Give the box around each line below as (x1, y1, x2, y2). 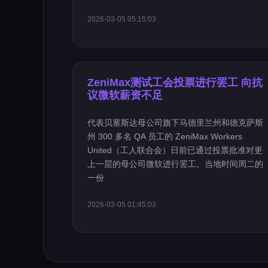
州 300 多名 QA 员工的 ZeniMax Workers (87, 132, 242, 141)
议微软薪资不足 (87, 89, 163, 101)
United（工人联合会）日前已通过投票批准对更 (87, 145, 263, 155)
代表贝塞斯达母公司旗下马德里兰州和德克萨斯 (87, 118, 263, 127)
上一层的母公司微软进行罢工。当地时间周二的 (87, 159, 263, 169)
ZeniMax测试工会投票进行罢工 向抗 (87, 77, 263, 89)
